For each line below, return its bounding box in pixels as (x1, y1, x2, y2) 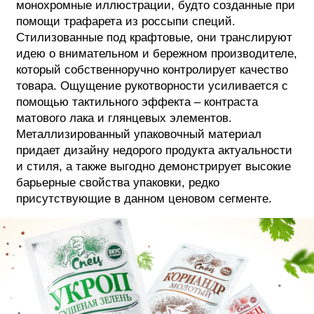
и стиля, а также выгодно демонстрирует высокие (16, 160, 291, 174)
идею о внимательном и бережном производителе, (16, 47, 297, 61)
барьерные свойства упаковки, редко (16, 176, 219, 190)
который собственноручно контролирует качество (16, 63, 288, 77)
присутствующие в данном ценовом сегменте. (16, 192, 272, 206)
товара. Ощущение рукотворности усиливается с (16, 79, 288, 93)
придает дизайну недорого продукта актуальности (16, 144, 292, 158)
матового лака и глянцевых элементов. (16, 111, 232, 125)
